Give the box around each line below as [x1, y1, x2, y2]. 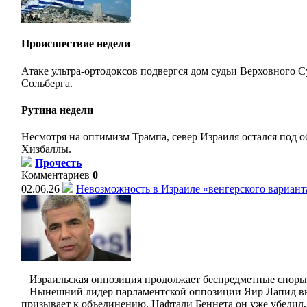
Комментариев [21, 169, 90, 181]
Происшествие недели [21, 38, 130, 50]
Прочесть [35, 157, 82, 169]
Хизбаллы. [21, 143, 71, 156]
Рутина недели [21, 103, 93, 116]
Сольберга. [21, 77, 73, 89]
